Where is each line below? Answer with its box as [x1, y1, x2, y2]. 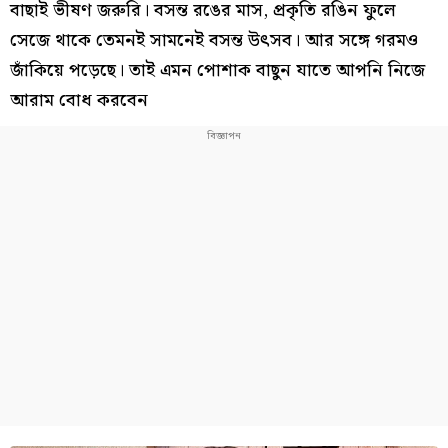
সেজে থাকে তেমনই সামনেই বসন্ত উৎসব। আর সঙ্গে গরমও [10, 26, 418, 55]
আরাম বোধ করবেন [10, 86, 148, 115]
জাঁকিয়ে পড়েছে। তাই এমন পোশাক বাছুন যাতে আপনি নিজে [10, 56, 425, 85]
